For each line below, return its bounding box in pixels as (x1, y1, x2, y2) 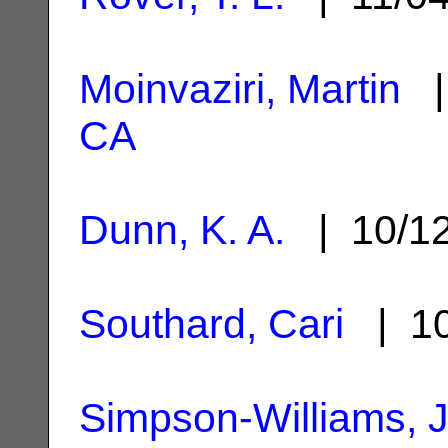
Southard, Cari (79, 300, 344, 347)
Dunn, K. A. (79, 206, 285, 253)
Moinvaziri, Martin (79, 65, 401, 112)
